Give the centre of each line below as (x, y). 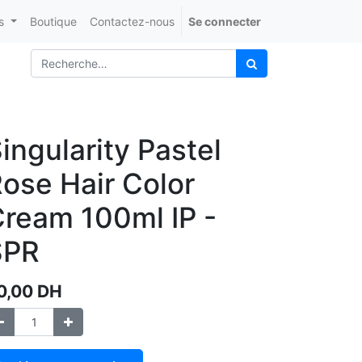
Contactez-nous (132, 21)
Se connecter (225, 21)
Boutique (53, 21)
